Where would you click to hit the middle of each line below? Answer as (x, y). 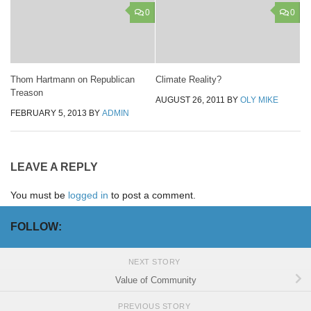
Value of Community (155, 280)
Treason (27, 92)
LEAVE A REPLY (54, 167)
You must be (39, 195)
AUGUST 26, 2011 (190, 100)
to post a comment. (152, 195)
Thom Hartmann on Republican (73, 79)
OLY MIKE (259, 100)
